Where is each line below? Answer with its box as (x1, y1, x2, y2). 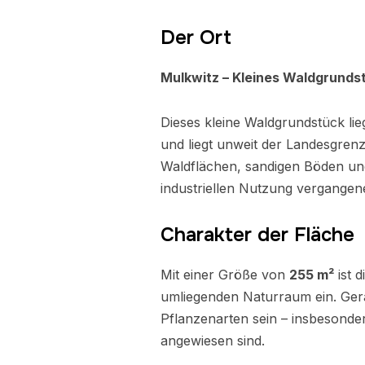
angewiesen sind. (161, 332, 265, 349)
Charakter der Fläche (161, 222, 354, 247)
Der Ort (161, 25, 231, 50)
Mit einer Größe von (161, 266, 289, 283)
